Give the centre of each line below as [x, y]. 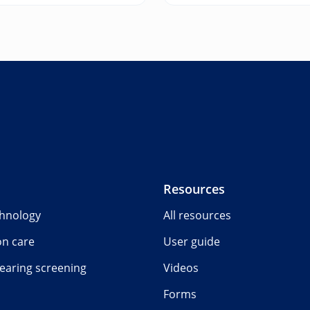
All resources [197, 215]
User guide [192, 241]
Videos [181, 268]
